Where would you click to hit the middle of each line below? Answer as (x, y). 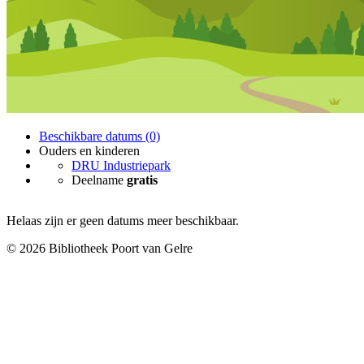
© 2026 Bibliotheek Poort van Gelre (100, 248)
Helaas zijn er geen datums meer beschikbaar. (123, 221)
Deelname (99, 180)
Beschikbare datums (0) (100, 136)
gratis (142, 180)
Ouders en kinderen (89, 151)
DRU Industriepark (121, 165)
